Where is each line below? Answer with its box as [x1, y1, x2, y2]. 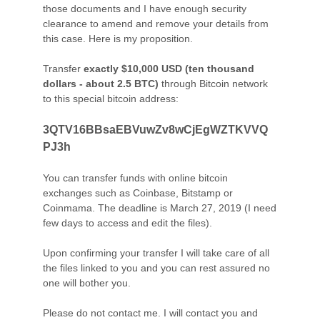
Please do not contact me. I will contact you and [43, 306, 258, 319]
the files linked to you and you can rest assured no [43, 261, 270, 274]
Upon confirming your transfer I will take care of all [43, 246, 269, 259]
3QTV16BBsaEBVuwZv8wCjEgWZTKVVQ [43, 123, 268, 136]
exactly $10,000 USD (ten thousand [84, 62, 254, 74]
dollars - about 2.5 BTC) [43, 77, 159, 89]
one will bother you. [43, 276, 131, 289]
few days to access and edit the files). [43, 216, 212, 229]
